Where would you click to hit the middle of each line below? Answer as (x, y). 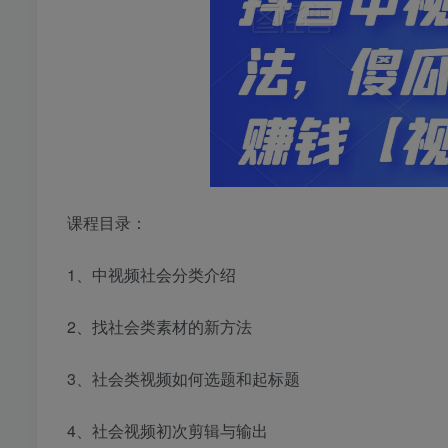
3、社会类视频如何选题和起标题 (183, 379)
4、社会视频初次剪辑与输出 (167, 431)
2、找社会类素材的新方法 (159, 327)
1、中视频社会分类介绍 (151, 275)
